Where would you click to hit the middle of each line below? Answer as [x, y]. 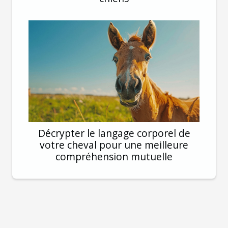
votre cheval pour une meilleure [114, 145]
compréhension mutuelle [114, 156]
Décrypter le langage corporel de [114, 133]
